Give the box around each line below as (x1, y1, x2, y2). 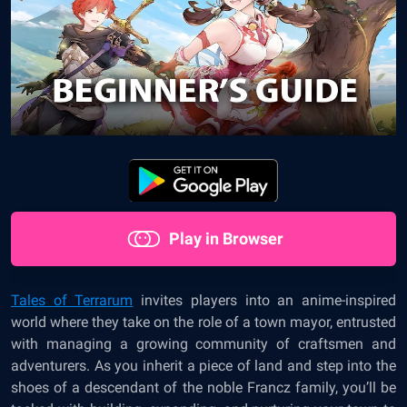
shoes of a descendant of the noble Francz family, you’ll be (11, 379, 396, 396)
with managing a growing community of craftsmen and (11, 335, 396, 352)
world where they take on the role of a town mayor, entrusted (11, 313, 396, 331)
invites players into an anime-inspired (133, 292, 397, 309)
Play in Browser (169, 229, 283, 248)
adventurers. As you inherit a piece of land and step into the (11, 357, 396, 374)
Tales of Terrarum (11, 292, 134, 309)
